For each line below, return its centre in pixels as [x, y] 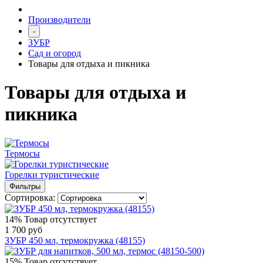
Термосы [22, 153]
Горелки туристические [52, 174]
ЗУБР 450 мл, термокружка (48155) [75, 240]
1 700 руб [23, 230]
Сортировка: [31, 197]
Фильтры [25, 186]
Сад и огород [55, 53]
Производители [60, 20]
